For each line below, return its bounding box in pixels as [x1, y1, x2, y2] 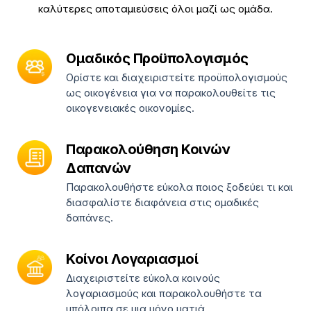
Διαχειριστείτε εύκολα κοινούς [66, 271, 220, 285]
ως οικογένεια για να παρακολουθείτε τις [66, 85, 276, 99]
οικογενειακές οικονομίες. [66, 101, 194, 115]
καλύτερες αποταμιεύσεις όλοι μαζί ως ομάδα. [38, 1, 273, 15]
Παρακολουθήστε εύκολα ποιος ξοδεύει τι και [66, 180, 293, 194]
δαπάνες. [66, 211, 113, 225]
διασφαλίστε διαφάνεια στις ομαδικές [66, 196, 259, 210]
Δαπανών [66, 159, 131, 176]
